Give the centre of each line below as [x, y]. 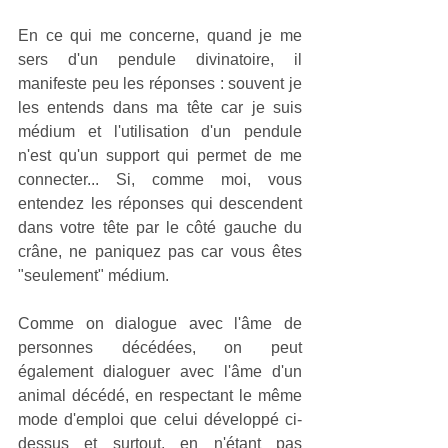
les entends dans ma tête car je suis [160, 107]
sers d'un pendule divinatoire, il [160, 59]
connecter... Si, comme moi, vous [160, 179]
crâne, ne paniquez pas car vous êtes [160, 251]
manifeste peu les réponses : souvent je [160, 83]
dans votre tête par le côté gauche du [160, 227]
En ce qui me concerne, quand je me [160, 35]
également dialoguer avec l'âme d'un [160, 371]
